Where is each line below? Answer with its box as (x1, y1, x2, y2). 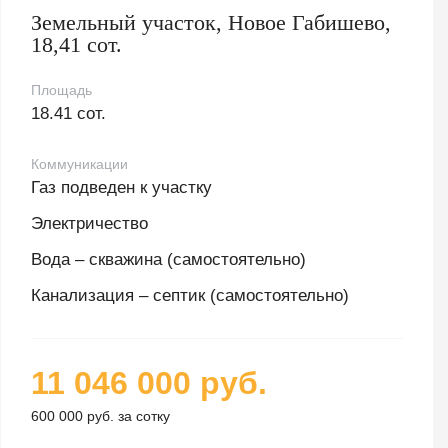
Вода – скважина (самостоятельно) (31, 250, 307, 270)
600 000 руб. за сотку (31, 408, 171, 425)
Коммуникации (31, 156, 129, 173)
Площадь (31, 82, 93, 99)
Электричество (31, 214, 149, 234)
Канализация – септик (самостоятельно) (31, 286, 350, 306)
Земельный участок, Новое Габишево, (31, 10, 392, 36)
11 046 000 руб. (31, 365, 268, 402)
